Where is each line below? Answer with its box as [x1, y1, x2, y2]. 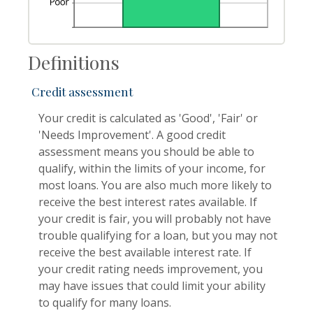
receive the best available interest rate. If [38, 245, 252, 260]
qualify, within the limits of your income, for [38, 161, 265, 176]
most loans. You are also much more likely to [38, 177, 272, 193]
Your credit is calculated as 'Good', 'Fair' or [38, 110, 258, 126]
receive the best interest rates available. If [38, 194, 257, 210]
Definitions [28, 50, 119, 75]
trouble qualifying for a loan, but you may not [38, 228, 277, 243]
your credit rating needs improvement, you [38, 261, 263, 277]
